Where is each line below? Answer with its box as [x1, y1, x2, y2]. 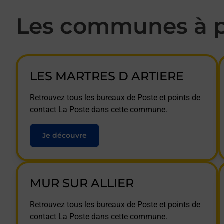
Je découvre [42, 131, 87, 140]
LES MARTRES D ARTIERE [30, 69, 184, 83]
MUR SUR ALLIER [30, 176, 134, 190]
